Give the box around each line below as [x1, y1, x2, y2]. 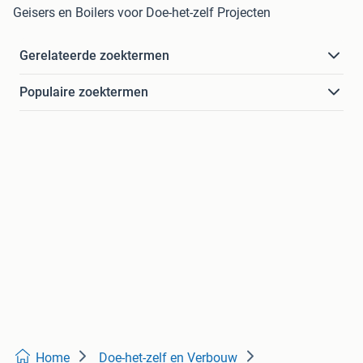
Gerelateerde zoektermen [19, 48, 169, 64]
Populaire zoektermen [19, 84, 148, 100]
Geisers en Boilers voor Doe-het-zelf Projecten [13, 5, 271, 21]
